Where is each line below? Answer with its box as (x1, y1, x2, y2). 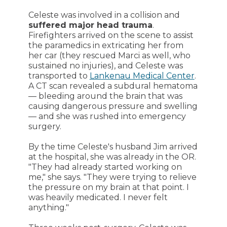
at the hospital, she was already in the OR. (28, 152, 196, 162)
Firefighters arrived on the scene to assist (28, 30, 194, 40)
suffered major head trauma (28, 20, 153, 30)
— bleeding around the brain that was (28, 91, 182, 101)
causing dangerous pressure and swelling (28, 101, 198, 111)
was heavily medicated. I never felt (28, 193, 168, 202)
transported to (28, 71, 90, 81)
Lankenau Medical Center (89, 71, 195, 81)
